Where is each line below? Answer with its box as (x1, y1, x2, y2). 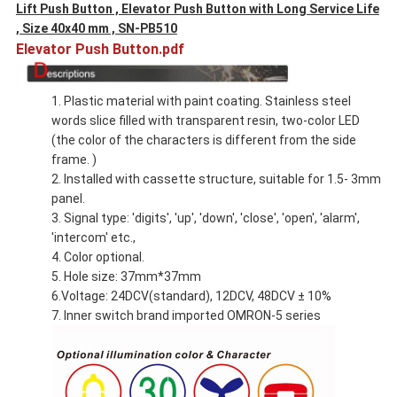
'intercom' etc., (51, 230, 136, 245)
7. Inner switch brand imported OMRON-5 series (51, 307, 321, 323)
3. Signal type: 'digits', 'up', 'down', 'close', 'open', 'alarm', (51, 210, 360, 225)
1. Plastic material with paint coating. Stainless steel (51, 93, 351, 108)
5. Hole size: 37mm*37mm (51, 269, 201, 284)
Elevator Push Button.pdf (15, 41, 184, 58)
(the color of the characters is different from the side (51, 132, 356, 147)
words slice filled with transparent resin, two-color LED (51, 113, 360, 128)
